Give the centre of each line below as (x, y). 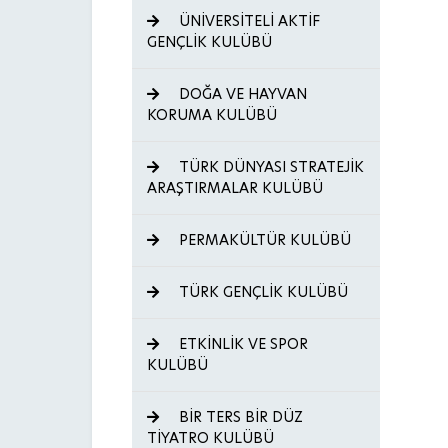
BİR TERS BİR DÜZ (239, 417)
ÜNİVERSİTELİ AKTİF (247, 21)
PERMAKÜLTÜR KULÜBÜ (263, 240)
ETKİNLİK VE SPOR (241, 344)
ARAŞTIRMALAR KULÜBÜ (235, 188)
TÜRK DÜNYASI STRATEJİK (269, 167)
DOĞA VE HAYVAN (241, 94)
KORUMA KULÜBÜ (212, 115)
